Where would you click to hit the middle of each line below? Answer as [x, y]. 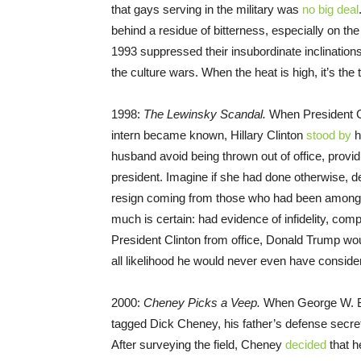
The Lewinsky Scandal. [206, 114]
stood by [329, 135]
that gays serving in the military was [207, 10]
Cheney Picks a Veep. [203, 303]
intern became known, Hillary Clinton [209, 135]
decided [306, 345]
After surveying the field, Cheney [198, 345]
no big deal [330, 10]
